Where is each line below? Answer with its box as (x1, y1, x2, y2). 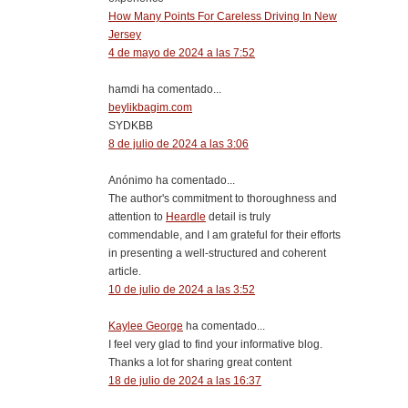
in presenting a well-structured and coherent (108, 246, 326, 260)
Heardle (166, 209, 206, 223)
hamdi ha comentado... (108, 82, 221, 96)
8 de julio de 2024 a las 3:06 (108, 137, 249, 150)
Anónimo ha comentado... (108, 173, 235, 187)
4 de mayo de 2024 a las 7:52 (108, 46, 255, 59)
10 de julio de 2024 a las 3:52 (108, 282, 255, 296)
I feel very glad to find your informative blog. (108, 337, 322, 351)
